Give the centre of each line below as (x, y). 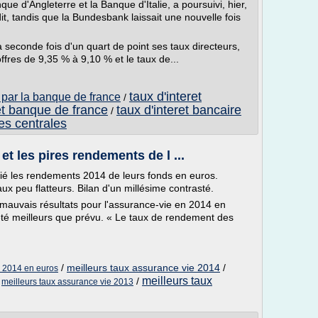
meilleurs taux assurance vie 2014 (143, 268)
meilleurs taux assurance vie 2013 (67, 282)
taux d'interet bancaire (179, 110)
